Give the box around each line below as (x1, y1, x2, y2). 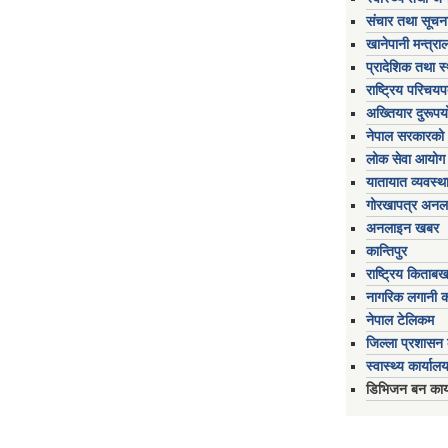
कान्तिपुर (366, 243, 407, 259)
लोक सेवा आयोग (366, 151, 445, 167)
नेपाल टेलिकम (366, 312, 434, 328)
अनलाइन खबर (366, 220, 439, 236)
